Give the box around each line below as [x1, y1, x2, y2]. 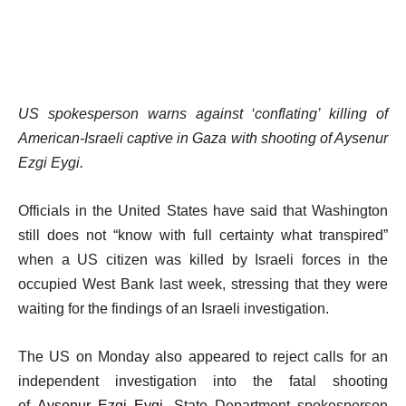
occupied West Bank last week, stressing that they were [18, 276, 388, 292]
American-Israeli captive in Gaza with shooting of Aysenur [18, 130, 388, 146]
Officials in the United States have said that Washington [18, 203, 388, 218]
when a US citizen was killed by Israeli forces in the [18, 252, 388, 267]
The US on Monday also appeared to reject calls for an [18, 349, 388, 364]
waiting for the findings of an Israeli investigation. [18, 301, 329, 316]
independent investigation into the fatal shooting [18, 373, 388, 389]
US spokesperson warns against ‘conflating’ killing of [18, 106, 388, 121]
